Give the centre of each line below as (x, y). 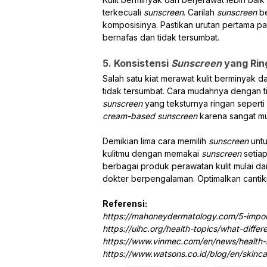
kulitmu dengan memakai (152, 153)
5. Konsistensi (137, 63)
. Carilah (200, 12)
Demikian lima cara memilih (156, 141)
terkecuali (123, 12)
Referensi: (125, 203)
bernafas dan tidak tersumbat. (161, 37)
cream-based (129, 116)
